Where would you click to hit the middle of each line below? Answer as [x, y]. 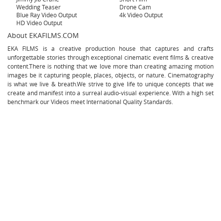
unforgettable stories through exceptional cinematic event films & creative [110, 57]
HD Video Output [38, 23]
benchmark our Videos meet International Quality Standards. [90, 102]
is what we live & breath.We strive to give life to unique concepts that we [110, 84]
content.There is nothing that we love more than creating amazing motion [110, 66]
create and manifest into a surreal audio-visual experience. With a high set [110, 93]
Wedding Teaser [38, 7]
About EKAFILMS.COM [43, 35]
